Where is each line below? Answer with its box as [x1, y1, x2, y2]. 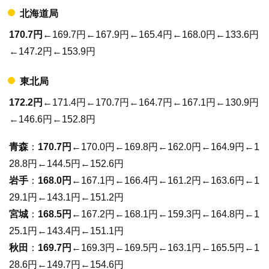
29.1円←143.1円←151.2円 [9, 192, 124, 202]
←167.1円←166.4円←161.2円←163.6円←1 [71, 175, 259, 186]
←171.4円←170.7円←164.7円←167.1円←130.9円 [43, 97, 259, 108]
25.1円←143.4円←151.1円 [9, 225, 124, 236]
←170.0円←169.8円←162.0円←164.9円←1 [71, 141, 259, 152]
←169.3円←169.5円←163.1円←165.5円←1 [71, 242, 259, 253]
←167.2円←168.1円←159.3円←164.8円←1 [71, 208, 259, 219]
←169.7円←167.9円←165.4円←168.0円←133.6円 [43, 29, 259, 40]
